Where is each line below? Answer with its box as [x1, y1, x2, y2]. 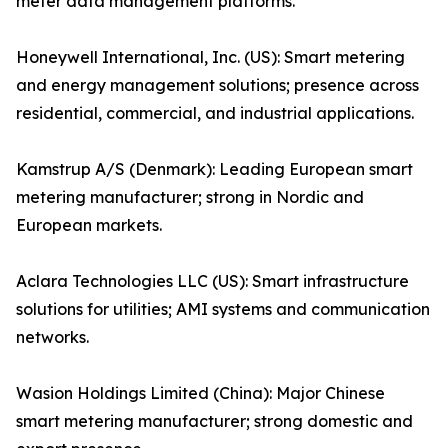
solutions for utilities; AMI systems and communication [16, 299, 430, 320]
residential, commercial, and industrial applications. [16, 103, 414, 124]
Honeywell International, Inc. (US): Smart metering [16, 47, 405, 68]
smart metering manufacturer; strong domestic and [16, 411, 413, 432]
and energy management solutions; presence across [16, 75, 419, 96]
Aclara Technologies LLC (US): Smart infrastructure [16, 271, 409, 292]
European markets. [16, 215, 162, 236]
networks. [16, 327, 89, 348]
